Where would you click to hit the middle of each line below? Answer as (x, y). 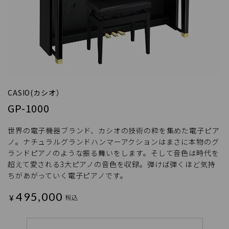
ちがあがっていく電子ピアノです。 (68, 175)
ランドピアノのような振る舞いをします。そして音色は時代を (113, 153)
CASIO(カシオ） (36, 92)
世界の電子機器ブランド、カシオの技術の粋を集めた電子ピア (114, 130)
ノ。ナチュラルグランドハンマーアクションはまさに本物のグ (113, 141)
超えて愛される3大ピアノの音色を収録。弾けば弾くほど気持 (112, 164)
